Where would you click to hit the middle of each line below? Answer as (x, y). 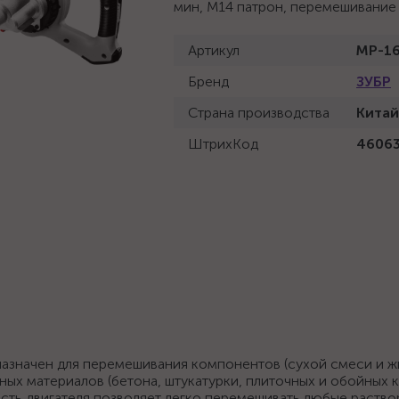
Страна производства (259, 113)
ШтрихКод (223, 144)
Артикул (214, 50)
